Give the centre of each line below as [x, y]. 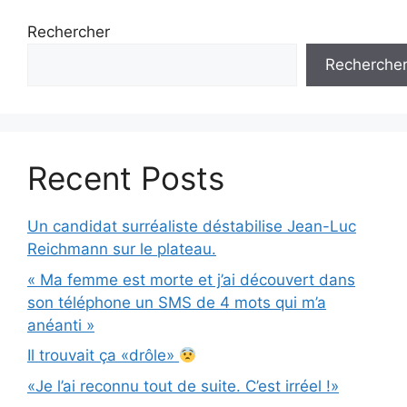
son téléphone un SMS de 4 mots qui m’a [177, 302]
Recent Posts [126, 179]
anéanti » [61, 325]
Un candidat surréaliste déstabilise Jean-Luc [192, 227]
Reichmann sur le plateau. [122, 249]
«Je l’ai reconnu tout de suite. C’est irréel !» [183, 386]
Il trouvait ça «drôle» [103, 356]
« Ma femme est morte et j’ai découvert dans [191, 279]
